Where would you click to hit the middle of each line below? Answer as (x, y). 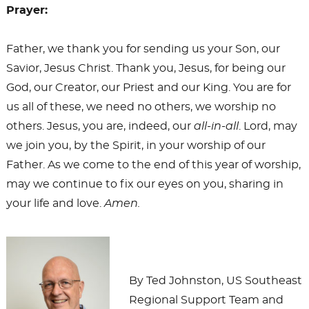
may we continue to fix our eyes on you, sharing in (144, 185)
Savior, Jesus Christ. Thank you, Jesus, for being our (146, 69)
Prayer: (27, 11)
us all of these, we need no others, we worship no (141, 107)
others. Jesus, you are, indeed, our (100, 127)
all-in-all (216, 127)
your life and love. (55, 204)
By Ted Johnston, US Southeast (215, 281)
